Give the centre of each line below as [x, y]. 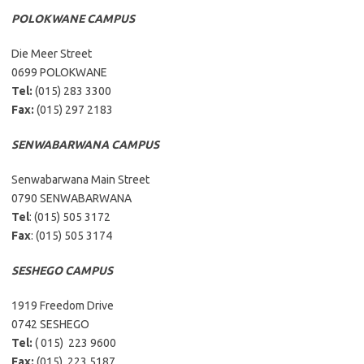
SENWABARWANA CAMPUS [85, 145]
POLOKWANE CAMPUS [73, 19]
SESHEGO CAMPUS [62, 271]
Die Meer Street [52, 54]
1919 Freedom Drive [63, 305]
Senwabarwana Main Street [80, 180]
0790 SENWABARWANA [71, 198]
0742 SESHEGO [50, 324]
